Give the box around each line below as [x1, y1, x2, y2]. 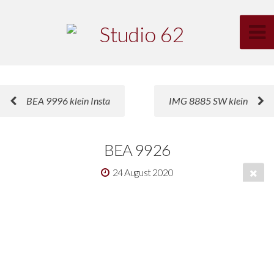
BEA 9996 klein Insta [26, 94, 110, 106]
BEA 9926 [103, 139, 171, 160]
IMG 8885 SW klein [169, 94, 248, 106]
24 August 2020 [112, 166, 174, 178]
